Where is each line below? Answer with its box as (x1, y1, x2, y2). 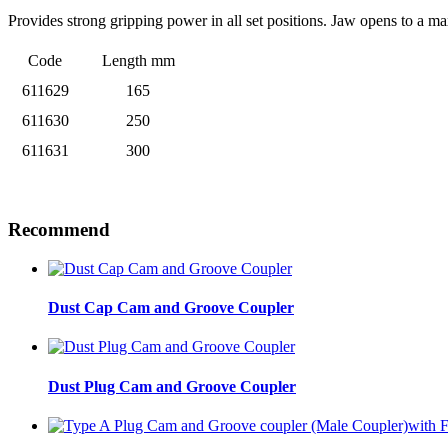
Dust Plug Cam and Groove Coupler (48, 377, 296, 395)
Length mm (101, 52, 175, 70)
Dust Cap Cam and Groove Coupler (48, 299, 294, 317)
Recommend (8, 219, 110, 241)
